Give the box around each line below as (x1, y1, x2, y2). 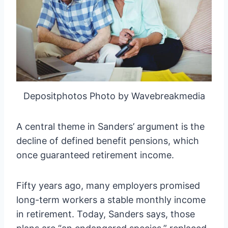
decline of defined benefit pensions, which (16, 135, 199, 146)
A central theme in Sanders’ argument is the (16, 121, 205, 132)
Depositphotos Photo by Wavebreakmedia (23, 90, 205, 101)
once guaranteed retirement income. (16, 149, 174, 160)
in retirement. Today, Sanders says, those (16, 208, 195, 219)
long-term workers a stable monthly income (16, 194, 206, 205)
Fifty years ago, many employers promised (16, 180, 200, 191)
